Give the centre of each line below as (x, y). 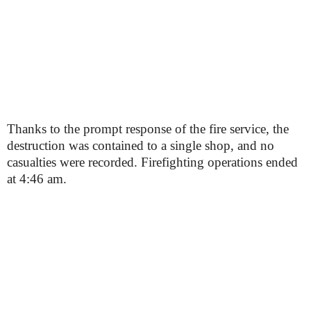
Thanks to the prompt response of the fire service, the (148, 129)
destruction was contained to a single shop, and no (141, 145)
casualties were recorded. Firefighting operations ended (152, 162)
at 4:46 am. (37, 179)
